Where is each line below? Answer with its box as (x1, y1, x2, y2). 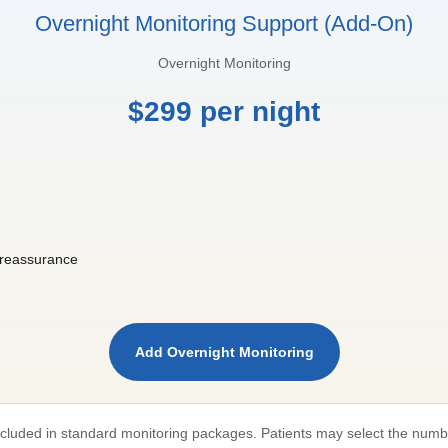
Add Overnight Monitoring (134, 343, 314, 360)
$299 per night (128, 95, 320, 127)
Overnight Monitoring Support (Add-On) (35, 10, 413, 36)
